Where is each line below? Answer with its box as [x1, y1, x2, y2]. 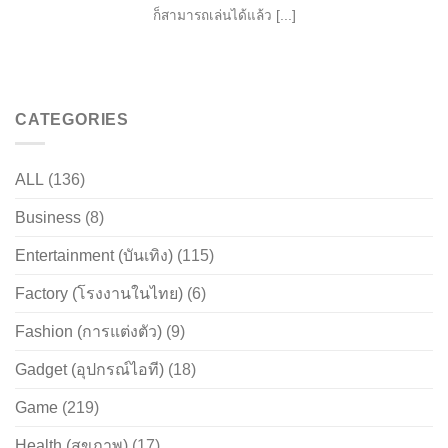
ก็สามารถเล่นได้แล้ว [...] [152, 8, 296, 24]
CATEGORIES [15, 110, 129, 128]
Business [15, 209, 81, 227]
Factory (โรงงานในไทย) [15, 285, 183, 303]
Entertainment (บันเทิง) [15, 247, 173, 265]
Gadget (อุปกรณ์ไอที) [15, 361, 164, 379]
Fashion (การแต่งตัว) [15, 323, 162, 341]
